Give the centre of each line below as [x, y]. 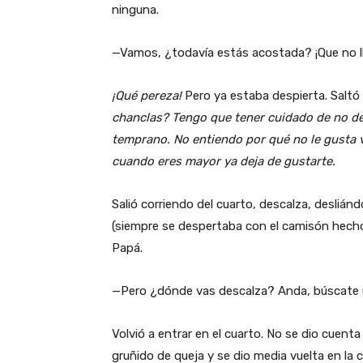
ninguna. [135, 9]
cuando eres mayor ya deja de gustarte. [224, 161]
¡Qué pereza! [147, 95]
